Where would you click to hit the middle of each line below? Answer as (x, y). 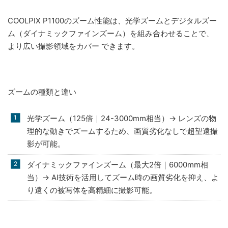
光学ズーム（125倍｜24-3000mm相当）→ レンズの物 (121, 118)
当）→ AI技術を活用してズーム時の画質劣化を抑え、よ (123, 177)
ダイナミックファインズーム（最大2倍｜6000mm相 (117, 165)
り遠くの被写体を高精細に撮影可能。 (92, 190)
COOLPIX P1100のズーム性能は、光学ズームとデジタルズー (112, 20)
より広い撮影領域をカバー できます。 (74, 46)
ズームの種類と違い (42, 92)
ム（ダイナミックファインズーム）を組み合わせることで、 (111, 33)
